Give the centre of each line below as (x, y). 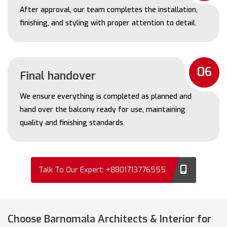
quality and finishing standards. (72, 123)
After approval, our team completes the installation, (109, 10)
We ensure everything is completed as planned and (106, 96)
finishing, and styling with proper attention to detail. (108, 23)
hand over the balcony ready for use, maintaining (103, 109)
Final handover (58, 75)
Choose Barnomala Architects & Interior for (109, 219)
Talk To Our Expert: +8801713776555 (102, 169)
